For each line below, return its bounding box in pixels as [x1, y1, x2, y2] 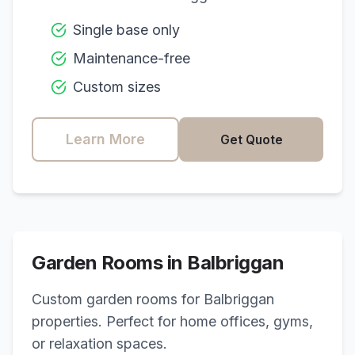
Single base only [73, 21, 180, 38]
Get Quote [219, 132, 283, 147]
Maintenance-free [73, 50, 190, 67]
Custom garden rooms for [32, 291, 204, 307]
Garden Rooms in [32, 251, 188, 274]
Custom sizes [73, 78, 161, 95]
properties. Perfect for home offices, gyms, [32, 313, 313, 330]
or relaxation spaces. [32, 335, 167, 352]
